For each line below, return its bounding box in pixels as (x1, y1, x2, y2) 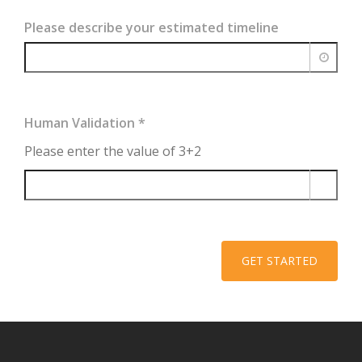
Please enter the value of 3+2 (24, 142, 201, 160)
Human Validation (24, 114, 138, 132)
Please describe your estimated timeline (24, 19, 279, 36)
